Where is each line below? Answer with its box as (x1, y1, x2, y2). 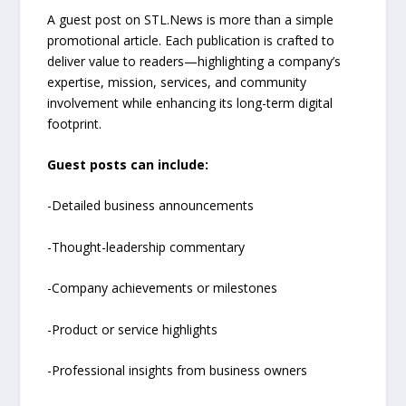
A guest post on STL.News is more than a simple (47, 10, 334, 28)
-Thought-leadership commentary (47, 237, 246, 256)
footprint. (47, 114, 102, 132)
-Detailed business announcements (47, 197, 255, 215)
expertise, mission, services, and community (47, 72, 307, 91)
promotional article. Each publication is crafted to (47, 31, 335, 49)
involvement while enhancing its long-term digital (47, 93, 333, 111)
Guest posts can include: (47, 156, 209, 174)
